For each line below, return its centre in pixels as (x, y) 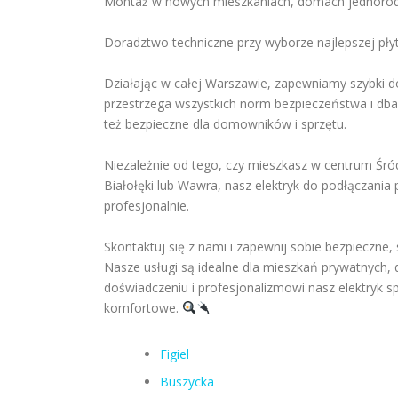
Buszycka (187, 382)
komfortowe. (143, 308)
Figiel (174, 354)
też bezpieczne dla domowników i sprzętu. (225, 124)
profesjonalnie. (147, 206)
